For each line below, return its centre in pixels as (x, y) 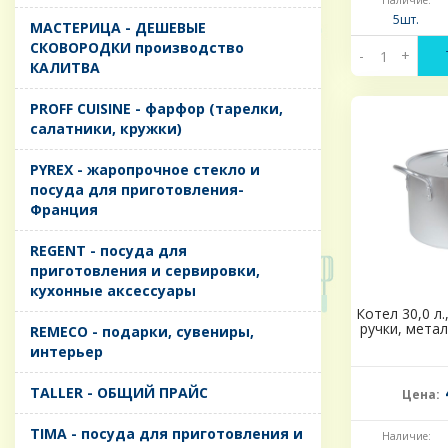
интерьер (66, 352)
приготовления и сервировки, (145, 271)
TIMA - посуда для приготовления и (166, 434)
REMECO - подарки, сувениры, (142, 332)
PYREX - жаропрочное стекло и (145, 170)
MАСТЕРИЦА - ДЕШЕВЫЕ (118, 28)
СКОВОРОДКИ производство (137, 48)
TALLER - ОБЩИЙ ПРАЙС (119, 393)
